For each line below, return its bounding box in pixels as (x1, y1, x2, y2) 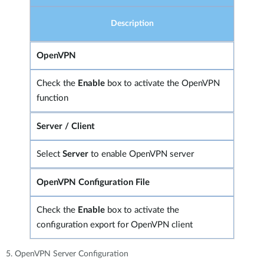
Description (110, 19, 154, 28)
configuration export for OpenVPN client (37, 220, 193, 229)
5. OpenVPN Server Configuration (6, 249, 128, 258)
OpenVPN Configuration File (37, 177, 150, 187)
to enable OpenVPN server (91, 149, 194, 159)
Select (37, 149, 62, 159)
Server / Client (37, 121, 95, 131)
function (37, 93, 68, 103)
